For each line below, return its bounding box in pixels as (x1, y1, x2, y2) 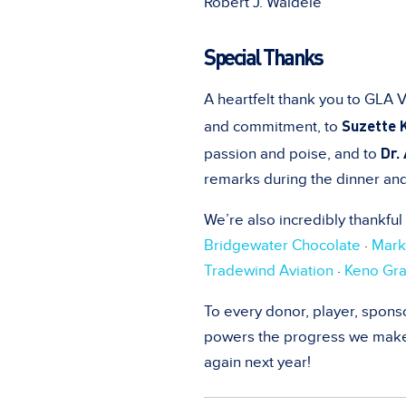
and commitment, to (204, 117, 342, 136)
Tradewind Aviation (204, 261, 333, 280)
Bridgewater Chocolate (204, 236, 361, 255)
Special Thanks (204, 42, 323, 71)
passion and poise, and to (204, 144, 381, 163)
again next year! (204, 353, 311, 372)
